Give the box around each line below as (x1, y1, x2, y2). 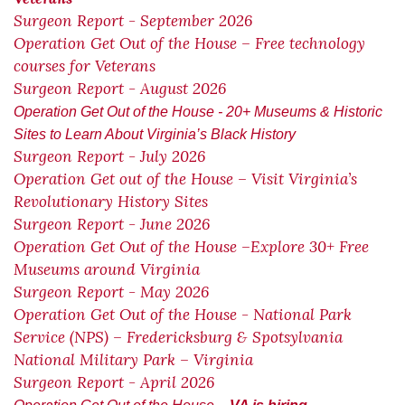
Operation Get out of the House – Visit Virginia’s (14, 169, 357, 189)
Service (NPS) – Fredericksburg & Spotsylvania (14, 327, 343, 347)
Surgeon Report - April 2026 (14, 372, 214, 392)
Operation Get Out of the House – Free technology (14, 33, 365, 53)
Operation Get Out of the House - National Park (14, 305, 352, 325)
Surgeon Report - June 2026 (14, 214, 210, 234)
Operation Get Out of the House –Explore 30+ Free (14, 237, 369, 257)
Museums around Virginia (14, 259, 204, 279)
